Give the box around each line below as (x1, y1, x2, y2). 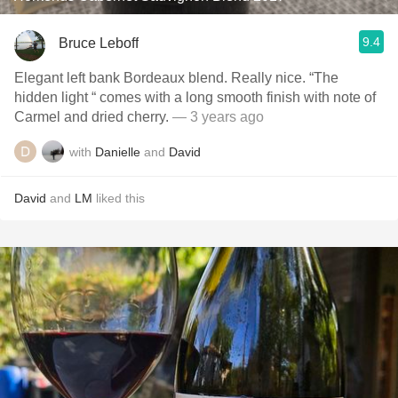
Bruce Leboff (59, 35, 139, 51)
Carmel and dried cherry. (14, 109, 172, 124)
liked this (92, 191, 145, 205)
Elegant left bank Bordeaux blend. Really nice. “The (14, 70, 231, 85)
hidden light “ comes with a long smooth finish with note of (14, 90, 376, 105)
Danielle (95, 144, 140, 159)
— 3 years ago (172, 109, 264, 124)
